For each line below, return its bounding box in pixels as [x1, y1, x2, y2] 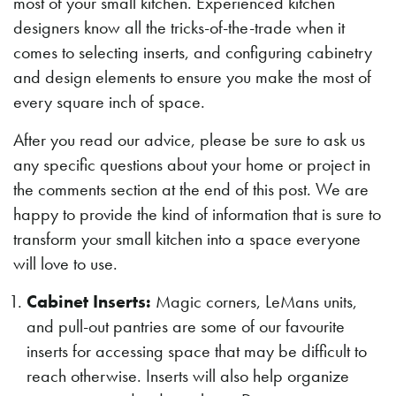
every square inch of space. [13, 89, 205, 113]
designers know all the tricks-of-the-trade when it [13, 15, 345, 39]
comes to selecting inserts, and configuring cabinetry [13, 40, 372, 64]
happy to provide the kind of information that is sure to [13, 202, 381, 225]
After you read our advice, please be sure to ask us [13, 127, 365, 151]
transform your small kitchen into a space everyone [13, 226, 361, 250]
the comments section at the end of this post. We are [13, 177, 369, 201]
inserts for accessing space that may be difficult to [27, 339, 367, 362]
